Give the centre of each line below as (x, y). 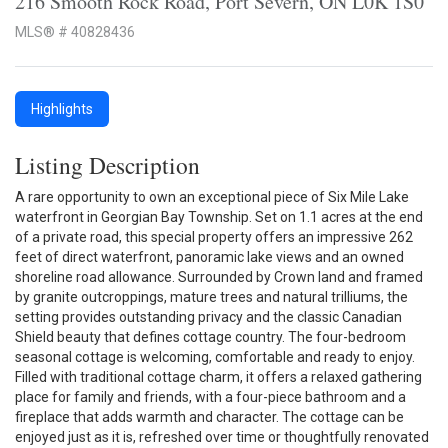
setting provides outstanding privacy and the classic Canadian (208, 316)
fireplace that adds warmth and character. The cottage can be (209, 416)
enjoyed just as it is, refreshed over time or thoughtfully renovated (222, 436)
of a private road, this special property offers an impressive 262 (214, 236)
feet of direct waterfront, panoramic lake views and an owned (209, 256)
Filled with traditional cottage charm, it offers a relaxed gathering (218, 376)
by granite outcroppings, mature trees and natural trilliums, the (211, 296)
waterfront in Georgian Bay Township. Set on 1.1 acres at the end (219, 216)
